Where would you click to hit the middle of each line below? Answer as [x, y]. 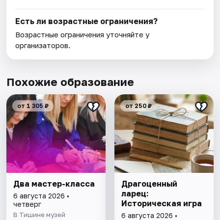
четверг [27, 204]
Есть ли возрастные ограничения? [87, 21]
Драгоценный [149, 184]
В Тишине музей [40, 215]
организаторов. [43, 45]
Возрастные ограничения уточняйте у [82, 35]
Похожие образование [70, 82]
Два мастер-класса [54, 184]
